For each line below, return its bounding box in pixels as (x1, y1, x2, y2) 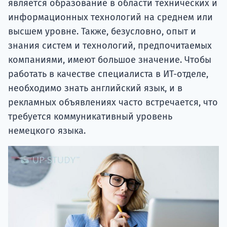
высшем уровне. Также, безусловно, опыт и (8, 26, 196, 37)
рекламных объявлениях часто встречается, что (8, 97, 218, 108)
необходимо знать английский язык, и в (8, 83, 182, 94)
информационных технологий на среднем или (8, 12, 213, 23)
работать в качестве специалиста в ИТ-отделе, (8, 68, 208, 80)
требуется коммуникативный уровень (8, 111, 172, 123)
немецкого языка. (8, 125, 86, 137)
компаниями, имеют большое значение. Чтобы (8, 54, 211, 66)
